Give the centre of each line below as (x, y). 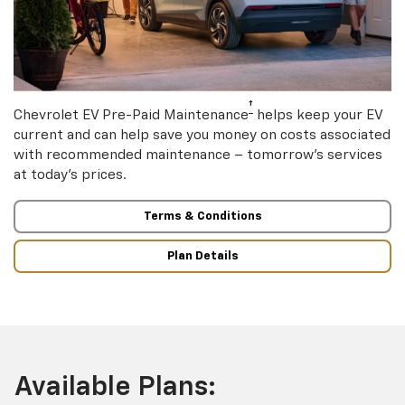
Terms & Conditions (202, 217)
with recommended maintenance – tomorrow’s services (198, 155)
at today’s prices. (70, 174)
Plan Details (202, 256)
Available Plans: (115, 388)
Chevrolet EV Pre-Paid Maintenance (131, 115)
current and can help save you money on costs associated (202, 135)
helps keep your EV (318, 115)
